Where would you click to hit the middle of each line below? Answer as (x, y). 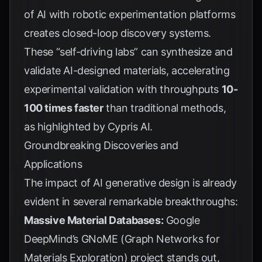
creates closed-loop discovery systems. (118, 33)
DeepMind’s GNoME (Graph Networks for (122, 239)
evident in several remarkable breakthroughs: (131, 201)
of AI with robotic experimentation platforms (130, 14)
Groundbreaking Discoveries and (101, 145)
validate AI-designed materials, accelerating (127, 70)
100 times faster (64, 108)
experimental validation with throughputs (123, 89)
